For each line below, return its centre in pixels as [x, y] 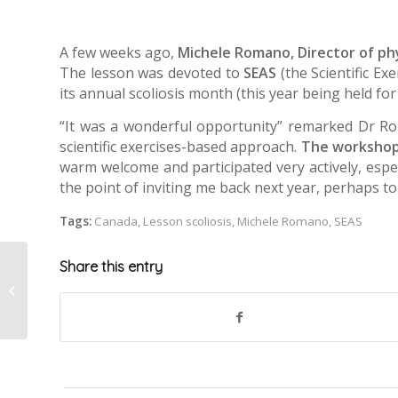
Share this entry [111, 266]
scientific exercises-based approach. [180, 146]
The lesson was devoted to [150, 73]
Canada [116, 221]
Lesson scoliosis [187, 221]
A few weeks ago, [119, 53]
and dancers [65, 299]
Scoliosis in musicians [89, 281]
